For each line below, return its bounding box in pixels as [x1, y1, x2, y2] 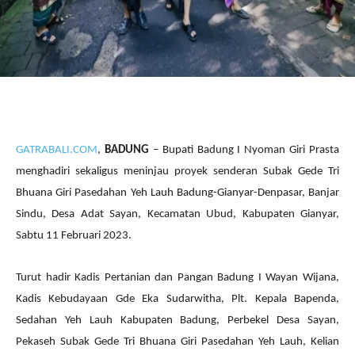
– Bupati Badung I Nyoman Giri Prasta [148, 143, 339, 156]
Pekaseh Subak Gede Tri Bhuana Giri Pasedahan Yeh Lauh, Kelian [16, 335, 339, 348]
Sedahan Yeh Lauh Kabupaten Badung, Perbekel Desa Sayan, [16, 314, 339, 326]
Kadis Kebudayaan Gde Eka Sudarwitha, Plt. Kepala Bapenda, [16, 292, 339, 305]
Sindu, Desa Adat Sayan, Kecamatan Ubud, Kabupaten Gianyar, [16, 208, 339, 220]
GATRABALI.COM [16, 143, 97, 156]
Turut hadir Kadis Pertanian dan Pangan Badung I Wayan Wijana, [16, 271, 339, 284]
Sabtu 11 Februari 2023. [16, 229, 132, 242]
